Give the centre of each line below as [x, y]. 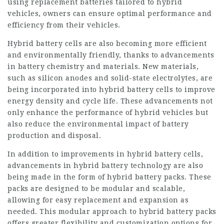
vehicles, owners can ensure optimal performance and [110, 13]
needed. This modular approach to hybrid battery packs [112, 211]
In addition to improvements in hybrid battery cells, [105, 154]
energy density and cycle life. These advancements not [110, 101]
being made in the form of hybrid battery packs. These [109, 177]
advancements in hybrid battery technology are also [105, 165]
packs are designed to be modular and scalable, [96, 188]
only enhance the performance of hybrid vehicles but [108, 112]
